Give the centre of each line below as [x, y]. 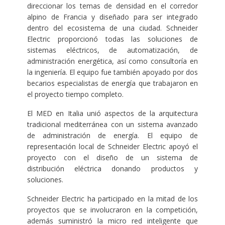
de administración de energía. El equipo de [113, 136]
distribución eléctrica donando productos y [113, 169]
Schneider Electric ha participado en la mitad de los [113, 199]
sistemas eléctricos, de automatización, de [113, 50]
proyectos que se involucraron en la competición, [113, 210]
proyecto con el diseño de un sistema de [113, 158]
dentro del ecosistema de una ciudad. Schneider [113, 28]
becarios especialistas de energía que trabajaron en [113, 83]
